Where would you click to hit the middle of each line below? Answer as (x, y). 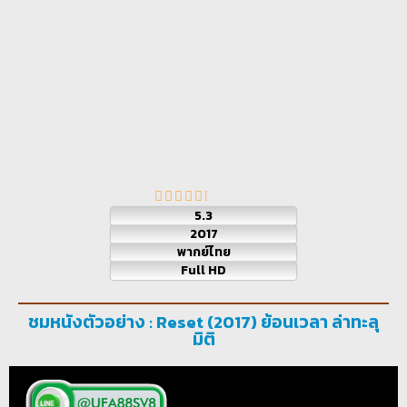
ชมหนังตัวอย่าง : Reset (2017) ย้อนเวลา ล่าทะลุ (203, 322)
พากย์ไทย (203, 252)
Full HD (203, 270)
